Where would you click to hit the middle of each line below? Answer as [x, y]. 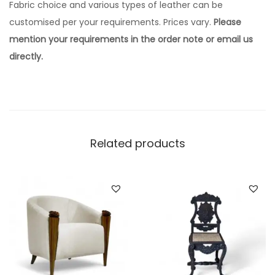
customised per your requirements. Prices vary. [111, 22]
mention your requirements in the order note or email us [131, 40]
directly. [26, 57]
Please [227, 22]
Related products [137, 144]
